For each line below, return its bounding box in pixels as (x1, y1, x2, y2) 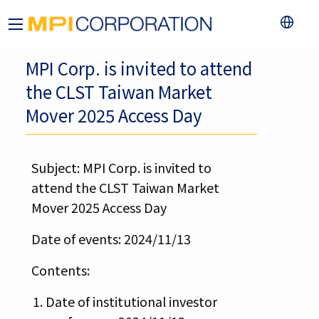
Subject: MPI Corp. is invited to (31, 158, 211, 177)
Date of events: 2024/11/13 (31, 229, 191, 249)
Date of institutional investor (45, 292, 217, 311)
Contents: (31, 261, 90, 280)
